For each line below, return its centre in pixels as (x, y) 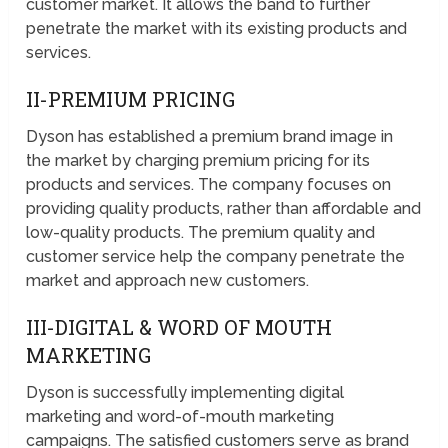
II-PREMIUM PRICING (131, 98)
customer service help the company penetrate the (216, 256)
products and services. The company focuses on (209, 184)
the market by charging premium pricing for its (198, 160)
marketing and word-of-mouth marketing (180, 416)
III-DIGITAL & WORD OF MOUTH (179, 326)
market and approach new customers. (168, 280)
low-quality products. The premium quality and (201, 232)
